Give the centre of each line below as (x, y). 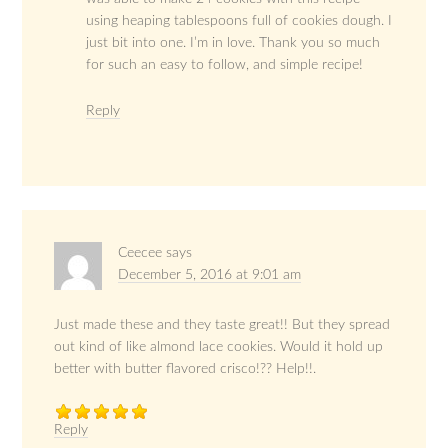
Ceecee (140, 253)
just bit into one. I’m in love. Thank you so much (233, 43)
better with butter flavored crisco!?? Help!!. (185, 369)
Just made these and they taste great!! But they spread (222, 325)
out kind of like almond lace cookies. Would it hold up (219, 347)
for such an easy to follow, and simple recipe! (225, 65)
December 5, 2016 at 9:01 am (210, 275)
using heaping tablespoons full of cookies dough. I (239, 21)
